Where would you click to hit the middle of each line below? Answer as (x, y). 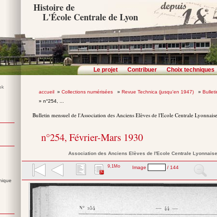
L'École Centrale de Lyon (90, 17)
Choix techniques (191, 70)
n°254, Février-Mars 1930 (92, 137)
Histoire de (54, 7)
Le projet (106, 70)
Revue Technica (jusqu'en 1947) (158, 92)
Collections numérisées (88, 92)
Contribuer (142, 70)
